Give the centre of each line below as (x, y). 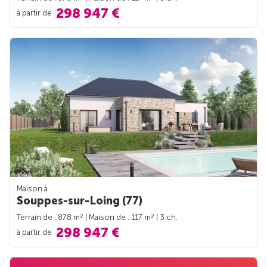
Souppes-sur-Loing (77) (80, 201)
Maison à (32, 189)
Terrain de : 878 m (48, 218)
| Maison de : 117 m (117, 218)
